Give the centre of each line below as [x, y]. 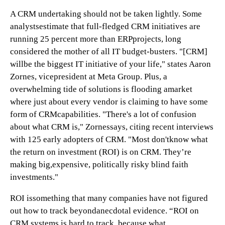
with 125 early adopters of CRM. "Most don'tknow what [109, 139]
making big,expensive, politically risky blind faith [99, 164]
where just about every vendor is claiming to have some [109, 102]
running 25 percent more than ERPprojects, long [96, 39]
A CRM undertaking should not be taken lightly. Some [106, 14]
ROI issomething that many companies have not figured [109, 198]
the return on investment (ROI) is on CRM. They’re [101, 152]
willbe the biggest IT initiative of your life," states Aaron [110, 64]
